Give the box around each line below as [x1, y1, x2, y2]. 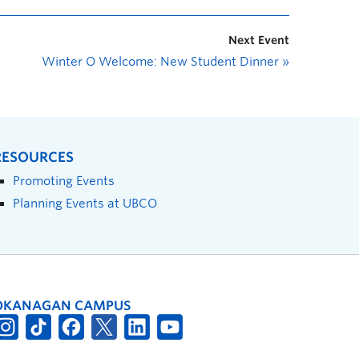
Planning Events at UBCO [13, 196, 157, 210]
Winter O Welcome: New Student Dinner [42, 54, 282, 69]
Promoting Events [13, 174, 115, 188]
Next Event [228, 34, 289, 46]
